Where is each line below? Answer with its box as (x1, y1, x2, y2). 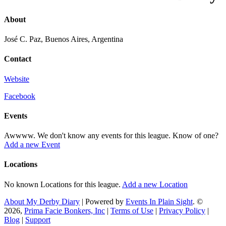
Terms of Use (110, 206, 153, 215)
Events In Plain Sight (126, 197, 193, 206)
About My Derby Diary (4, 197, 80, 206)
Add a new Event (4, 140, 60, 149)
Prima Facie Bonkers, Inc (24, 206, 105, 215)
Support (25, 215, 50, 224)
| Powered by (80, 197, 126, 206)
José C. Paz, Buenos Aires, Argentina (4, 35, 123, 44)
